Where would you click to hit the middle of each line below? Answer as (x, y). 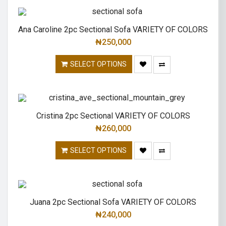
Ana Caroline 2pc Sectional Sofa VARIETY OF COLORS (113, 30)
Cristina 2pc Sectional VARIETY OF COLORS (113, 116)
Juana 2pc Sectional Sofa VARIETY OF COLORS (113, 202)
